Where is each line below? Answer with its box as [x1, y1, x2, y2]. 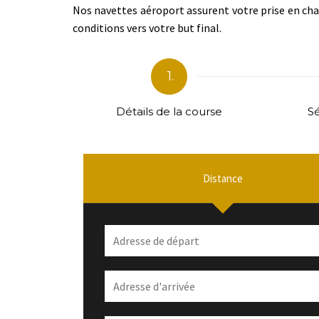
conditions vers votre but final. [73, 20, 221, 35]
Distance [202, 171, 243, 185]
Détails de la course [115, 104, 222, 118]
